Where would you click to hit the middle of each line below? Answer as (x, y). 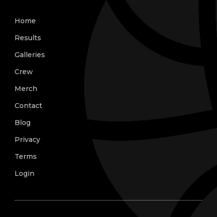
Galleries (30, 54)
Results (28, 38)
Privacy (27, 139)
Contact (28, 105)
